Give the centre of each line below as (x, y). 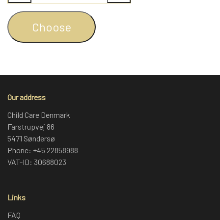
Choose (52, 27)
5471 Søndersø (31, 138)
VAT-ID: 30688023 (37, 162)
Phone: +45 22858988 (43, 150)
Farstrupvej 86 (31, 126)
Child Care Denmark (39, 114)
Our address (27, 97)
